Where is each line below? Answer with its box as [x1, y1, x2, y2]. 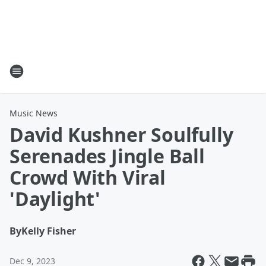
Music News [9, 107, 58, 119]
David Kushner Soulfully [9, 122, 233, 147]
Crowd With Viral [9, 164, 166, 190]
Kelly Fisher [21, 224, 76, 237]
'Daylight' [9, 186, 101, 211]
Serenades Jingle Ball [9, 143, 205, 169]
